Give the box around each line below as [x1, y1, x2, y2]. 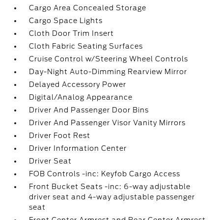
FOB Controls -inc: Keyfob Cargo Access [29, 170, 181, 178]
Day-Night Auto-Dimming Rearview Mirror [29, 68, 188, 76]
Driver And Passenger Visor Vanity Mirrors [29, 119, 186, 127]
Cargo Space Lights [29, 17, 103, 25]
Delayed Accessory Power [29, 81, 127, 88]
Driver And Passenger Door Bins [29, 106, 149, 114]
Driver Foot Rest [29, 132, 91, 139]
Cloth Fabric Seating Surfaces [29, 42, 143, 50]
